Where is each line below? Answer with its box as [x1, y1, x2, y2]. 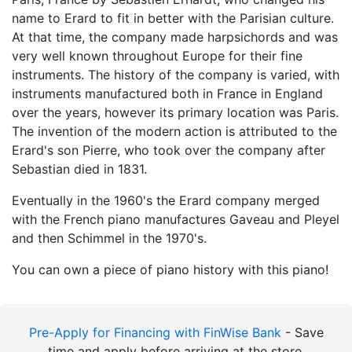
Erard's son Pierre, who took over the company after [12, 141, 325, 158]
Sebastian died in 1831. [12, 160, 147, 177]
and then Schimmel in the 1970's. [12, 229, 207, 246]
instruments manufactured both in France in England [12, 85, 323, 101]
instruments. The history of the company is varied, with [12, 66, 339, 82]
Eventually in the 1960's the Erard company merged [12, 192, 320, 208]
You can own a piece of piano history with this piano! [12, 261, 328, 277]
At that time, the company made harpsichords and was [12, 28, 338, 45]
